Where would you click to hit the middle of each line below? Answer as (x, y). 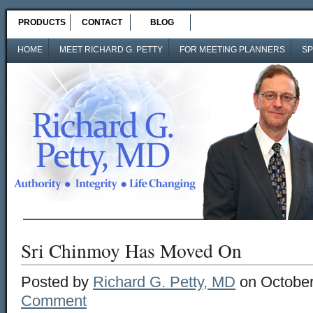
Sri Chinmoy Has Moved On (131, 250)
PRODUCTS (42, 22)
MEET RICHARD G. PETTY (111, 50)
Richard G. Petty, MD (164, 282)
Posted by (57, 282)
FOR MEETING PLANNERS (232, 50)
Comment (54, 301)
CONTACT (102, 22)
